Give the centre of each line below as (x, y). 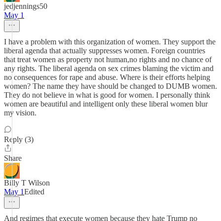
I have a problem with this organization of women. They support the (110, 42)
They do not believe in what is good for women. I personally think (107, 95)
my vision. (20, 113)
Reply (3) (19, 139)
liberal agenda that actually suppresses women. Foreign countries (105, 51)
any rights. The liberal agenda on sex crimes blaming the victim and (109, 68)
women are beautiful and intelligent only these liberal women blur (106, 104)
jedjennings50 (26, 6)
